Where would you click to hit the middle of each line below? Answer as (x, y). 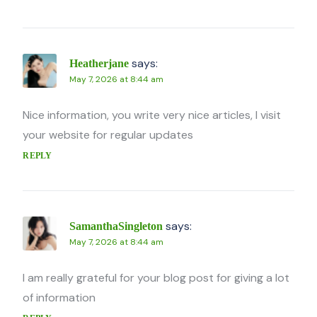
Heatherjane (99, 64)
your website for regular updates (108, 135)
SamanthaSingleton (116, 226)
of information (59, 298)
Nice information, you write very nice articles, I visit (152, 115)
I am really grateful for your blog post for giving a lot (156, 278)
